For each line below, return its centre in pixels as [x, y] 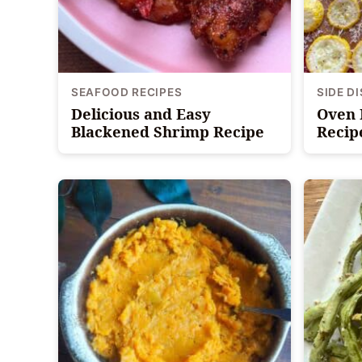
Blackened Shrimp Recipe [168, 131]
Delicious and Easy [141, 113]
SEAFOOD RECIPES [127, 92]
